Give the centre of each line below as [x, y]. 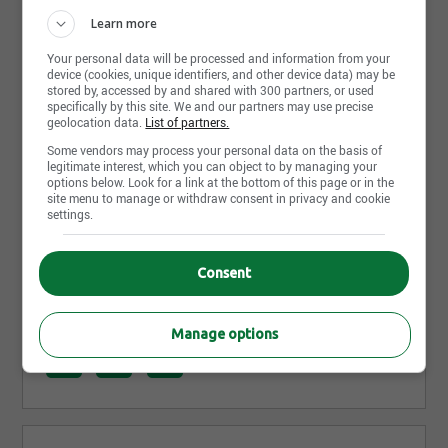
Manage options [224, 333]
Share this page [100, 324]
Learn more [124, 23]
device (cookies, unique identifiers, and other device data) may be [221, 74]
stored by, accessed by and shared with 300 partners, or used [211, 90]
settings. [70, 214]
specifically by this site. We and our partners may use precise [210, 106]
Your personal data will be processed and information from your [219, 58]
